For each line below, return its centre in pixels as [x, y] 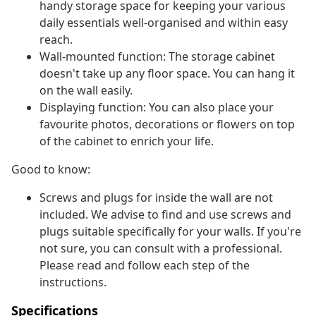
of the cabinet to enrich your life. [127, 141]
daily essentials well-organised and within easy [164, 23]
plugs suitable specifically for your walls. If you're [170, 232]
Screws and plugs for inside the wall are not [156, 198]
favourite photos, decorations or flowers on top [167, 124]
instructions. [73, 282]
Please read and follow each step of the [145, 266]
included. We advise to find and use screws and [165, 215]
